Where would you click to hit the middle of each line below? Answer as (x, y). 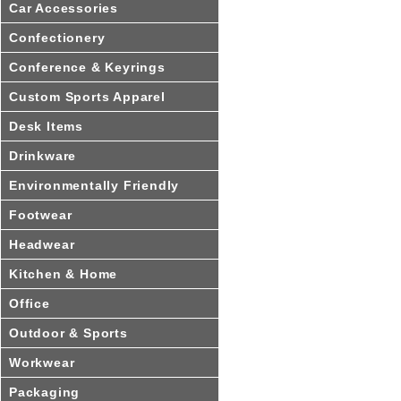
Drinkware (43, 155)
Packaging (45, 392)
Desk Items (46, 126)
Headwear (42, 244)
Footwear (41, 214)
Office (30, 303)
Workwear (42, 362)
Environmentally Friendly (94, 185)
